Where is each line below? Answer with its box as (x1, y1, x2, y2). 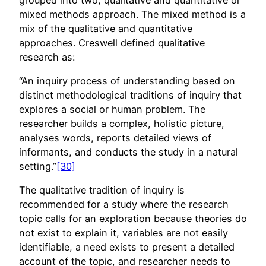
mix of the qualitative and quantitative (19, 22, 192, 34)
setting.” (19, 160, 56, 173)
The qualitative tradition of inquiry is (19, 184, 185, 197)
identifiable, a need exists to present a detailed (19, 241, 235, 254)
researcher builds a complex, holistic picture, (19, 118, 224, 130)
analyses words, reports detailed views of (19, 132, 211, 144)
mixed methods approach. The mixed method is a (19, 8, 246, 20)
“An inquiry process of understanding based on (19, 75, 235, 87)
